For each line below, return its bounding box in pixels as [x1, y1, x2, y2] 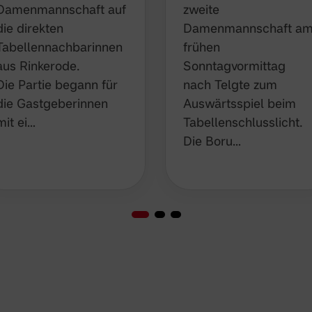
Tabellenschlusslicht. [184, 114, 304, 130]
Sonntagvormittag [184, 57, 286, 73]
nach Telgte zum [184, 76, 278, 92]
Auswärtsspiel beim [184, 95, 297, 111]
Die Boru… [184, 132, 242, 148]
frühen [184, 38, 221, 54]
